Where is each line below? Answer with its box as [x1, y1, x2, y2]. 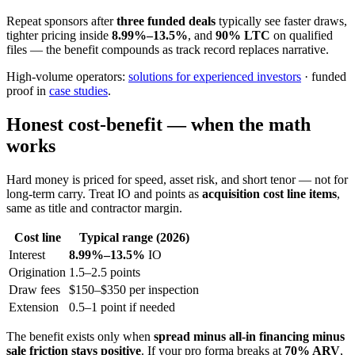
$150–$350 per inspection [69, 282, 199, 296]
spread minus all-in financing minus [154, 329, 345, 343]
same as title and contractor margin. [6, 200, 182, 215]
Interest [9, 247, 45, 261]
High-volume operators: [6, 69, 128, 83]
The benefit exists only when [6, 329, 154, 343]
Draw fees [9, 282, 60, 296]
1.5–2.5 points [69, 265, 140, 279]
